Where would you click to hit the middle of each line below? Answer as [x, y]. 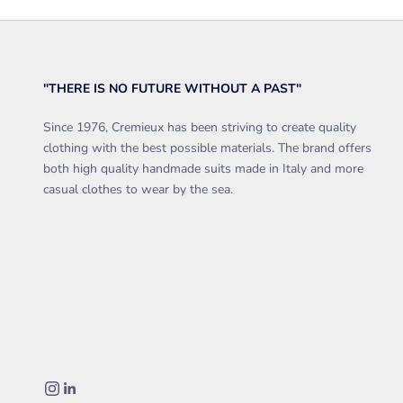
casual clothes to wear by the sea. [138, 189]
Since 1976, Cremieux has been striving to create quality [200, 127]
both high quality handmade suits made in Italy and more [203, 168]
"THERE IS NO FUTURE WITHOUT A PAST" [172, 88]
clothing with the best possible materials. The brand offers [207, 148]
